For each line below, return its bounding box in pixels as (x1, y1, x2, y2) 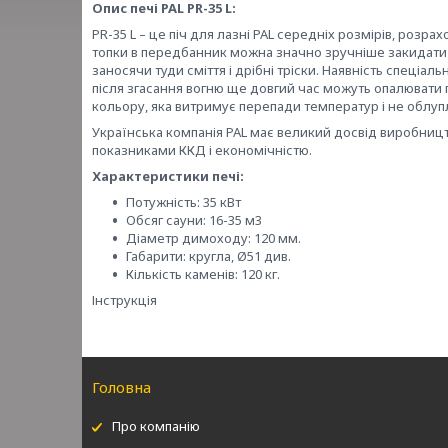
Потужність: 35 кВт (126, 193, 241, 211)
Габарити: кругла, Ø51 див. (126, 247, 291, 265)
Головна (92, 377, 152, 397)
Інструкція (92, 291, 157, 309)
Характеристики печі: (92, 167, 244, 185)
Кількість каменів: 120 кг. (126, 265, 280, 283)
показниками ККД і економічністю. (92, 141, 312, 159)
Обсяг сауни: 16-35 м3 (126, 211, 262, 229)
